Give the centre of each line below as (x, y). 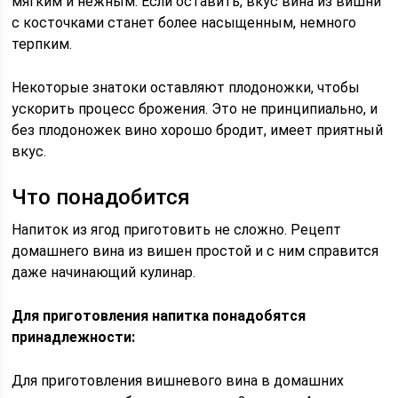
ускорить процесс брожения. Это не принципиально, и (195, 109)
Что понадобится (101, 197)
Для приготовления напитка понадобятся (159, 316)
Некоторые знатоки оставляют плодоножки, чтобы (186, 88)
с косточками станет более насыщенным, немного (184, 23)
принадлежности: (74, 337)
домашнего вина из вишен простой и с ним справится (195, 251)
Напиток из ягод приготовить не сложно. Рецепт (177, 230)
